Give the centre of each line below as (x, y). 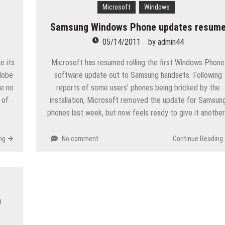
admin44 (171, 42)
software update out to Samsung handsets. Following (138, 75)
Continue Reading (198, 138)
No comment (80, 138)
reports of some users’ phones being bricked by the (138, 87)
